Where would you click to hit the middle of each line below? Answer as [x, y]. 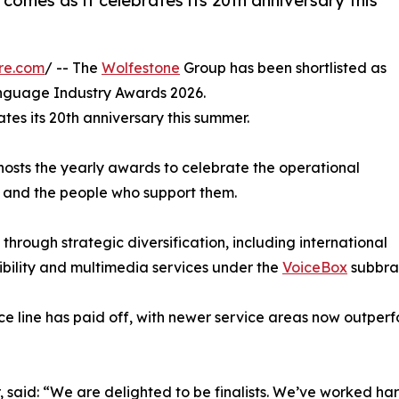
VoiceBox [315, 267]
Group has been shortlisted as [283, 67]
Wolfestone [141, 67]
